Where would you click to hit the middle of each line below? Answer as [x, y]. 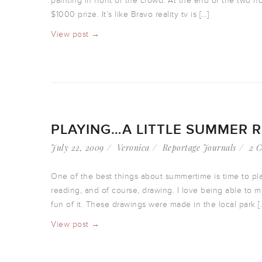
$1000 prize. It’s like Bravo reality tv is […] [130, 14]
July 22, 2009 [77, 148]
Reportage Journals [199, 148]
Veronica [133, 148]
